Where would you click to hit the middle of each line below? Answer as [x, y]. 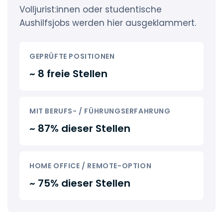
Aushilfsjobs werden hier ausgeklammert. [108, 23]
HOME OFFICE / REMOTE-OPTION [91, 166]
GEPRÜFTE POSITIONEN [72, 56]
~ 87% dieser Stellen [80, 128]
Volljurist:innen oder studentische [91, 9]
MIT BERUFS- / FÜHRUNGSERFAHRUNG [100, 111]
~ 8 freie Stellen [68, 74]
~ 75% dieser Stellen [80, 183]
